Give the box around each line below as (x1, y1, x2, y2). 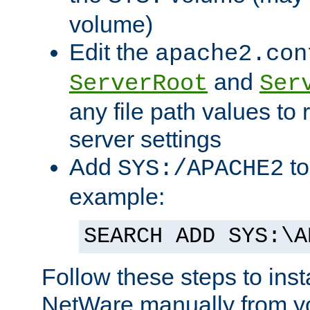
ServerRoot (69, 71, 208, 98)
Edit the (69, 39, 155, 66)
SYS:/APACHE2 (118, 156, 284, 183)
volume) (69, 11, 153, 38)
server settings (69, 126, 221, 153)
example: (69, 183, 165, 210)
